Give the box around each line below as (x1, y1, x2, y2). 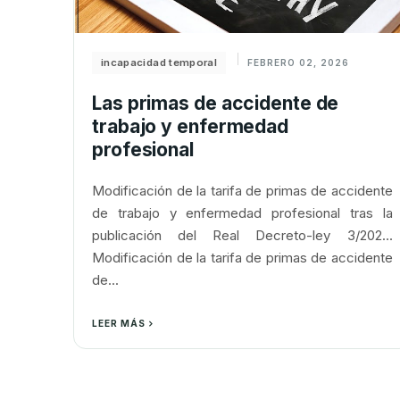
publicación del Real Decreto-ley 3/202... (92, 227, 393, 244)
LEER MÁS (92, 318, 146, 329)
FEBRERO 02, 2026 (247, 57, 349, 68)
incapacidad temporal (101, 56, 217, 69)
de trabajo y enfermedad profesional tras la (92, 204, 393, 221)
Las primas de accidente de (92, 92, 339, 114)
